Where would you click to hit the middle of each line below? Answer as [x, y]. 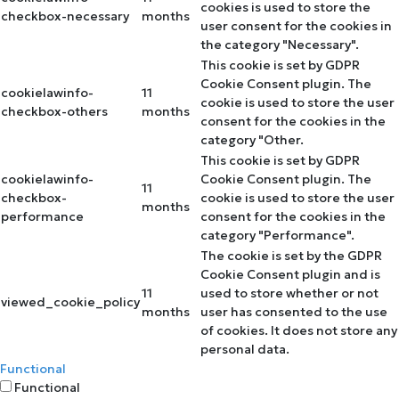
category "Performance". [277, 235]
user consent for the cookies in [296, 25]
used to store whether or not [289, 293]
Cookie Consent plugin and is [290, 274]
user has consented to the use [294, 311]
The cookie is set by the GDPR [291, 255]
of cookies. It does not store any [299, 330]
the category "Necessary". [280, 44]
